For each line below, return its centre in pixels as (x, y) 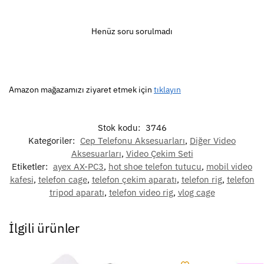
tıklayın (167, 89)
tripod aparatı (77, 193)
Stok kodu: (120, 128)
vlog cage (196, 193)
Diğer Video (213, 141)
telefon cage (62, 180)
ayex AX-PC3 (78, 167)
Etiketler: (31, 167)
